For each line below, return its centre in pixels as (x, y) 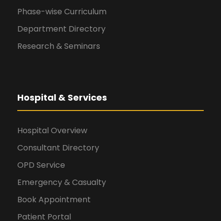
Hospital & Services (62, 98)
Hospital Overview (52, 131)
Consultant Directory (58, 148)
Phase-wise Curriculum (62, 12)
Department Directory (61, 29)
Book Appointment (54, 200)
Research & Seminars (59, 46)
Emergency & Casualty (62, 183)
